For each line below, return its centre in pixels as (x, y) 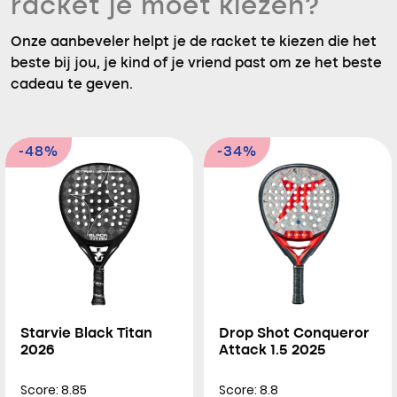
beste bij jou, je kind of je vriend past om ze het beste (196, 64)
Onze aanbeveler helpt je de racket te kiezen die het (194, 43)
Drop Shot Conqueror (294, 334)
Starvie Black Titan (86, 334)
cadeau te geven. (72, 85)
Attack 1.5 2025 (272, 351)
